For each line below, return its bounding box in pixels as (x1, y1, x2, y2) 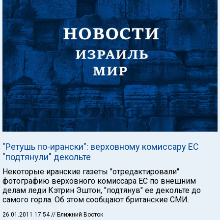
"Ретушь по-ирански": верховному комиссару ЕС (2, 141, 199, 152)
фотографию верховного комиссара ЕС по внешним (2, 176, 196, 186)
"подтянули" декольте (2, 151, 91, 162)
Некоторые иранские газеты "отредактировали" (2, 166, 179, 176)
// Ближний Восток (51, 211, 103, 218)
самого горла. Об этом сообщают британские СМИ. (2, 194, 189, 204)
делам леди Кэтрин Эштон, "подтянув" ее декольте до (2, 185, 201, 195)
